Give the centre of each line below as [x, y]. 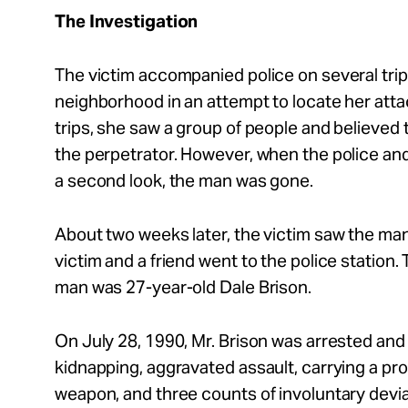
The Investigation [127, 21]
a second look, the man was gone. [184, 180]
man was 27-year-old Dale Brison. [185, 287]
